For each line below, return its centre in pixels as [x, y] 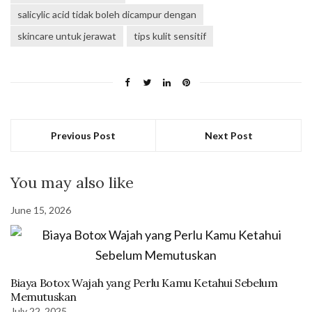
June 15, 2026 [41, 210]
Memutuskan [44, 297]
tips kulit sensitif [170, 36]
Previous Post [83, 135]
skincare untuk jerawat [67, 36]
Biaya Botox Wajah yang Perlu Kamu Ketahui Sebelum [144, 283]
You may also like [72, 182]
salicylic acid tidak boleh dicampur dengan [107, 14]
